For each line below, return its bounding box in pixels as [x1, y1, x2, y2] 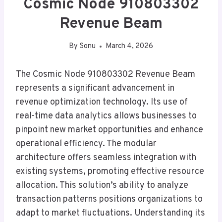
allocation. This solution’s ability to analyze [16, 180, 188, 192]
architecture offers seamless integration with [16, 152, 196, 164]
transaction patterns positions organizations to [16, 194, 203, 206]
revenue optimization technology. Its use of [16, 97, 188, 109]
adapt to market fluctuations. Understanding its [16, 208, 205, 220]
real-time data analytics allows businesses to [16, 111, 197, 122]
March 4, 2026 [105, 42, 153, 52]
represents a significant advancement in [16, 83, 174, 95]
